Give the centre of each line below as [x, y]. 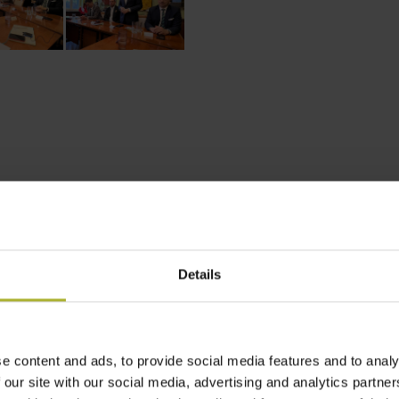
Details [199, 274]
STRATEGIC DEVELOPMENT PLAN [249, 373]
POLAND [120, 373]
